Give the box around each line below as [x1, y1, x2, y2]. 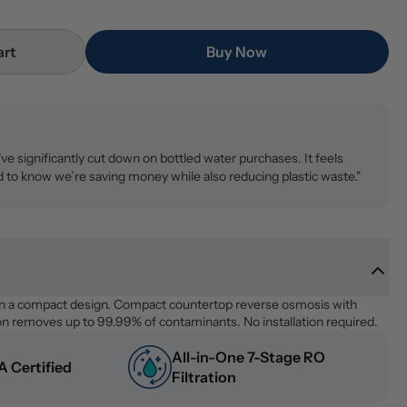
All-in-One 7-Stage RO [172, 348, 326, 366]
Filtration [172, 368, 237, 386]
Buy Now [206, 43, 268, 61]
